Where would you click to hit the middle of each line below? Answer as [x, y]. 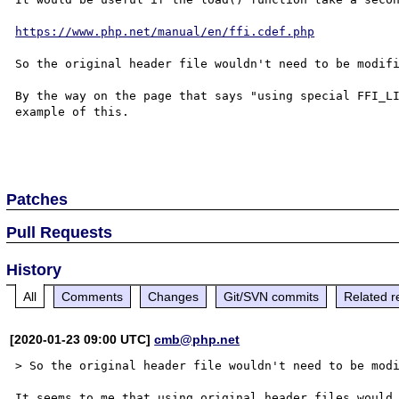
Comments [93, 296]
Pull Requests [60, 232]
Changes [174, 296]
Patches [37, 199]
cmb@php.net [197, 339]
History [34, 269]
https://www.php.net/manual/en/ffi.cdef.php [165, 31]
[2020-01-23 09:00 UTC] [82, 339]
